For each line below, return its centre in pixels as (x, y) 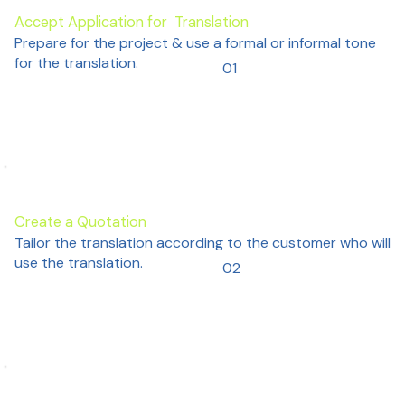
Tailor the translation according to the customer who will (203, 243)
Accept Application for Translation (132, 22)
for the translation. (77, 63)
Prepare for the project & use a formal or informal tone (196, 43)
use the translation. (79, 263)
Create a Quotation (81, 221)
